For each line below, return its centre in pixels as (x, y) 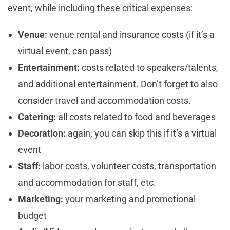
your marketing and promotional (130, 199)
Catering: (38, 117)
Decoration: (43, 133)
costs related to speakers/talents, (150, 67)
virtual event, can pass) (65, 51)
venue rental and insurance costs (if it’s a (132, 34)
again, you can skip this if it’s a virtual (142, 133)
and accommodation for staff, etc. (88, 182)
